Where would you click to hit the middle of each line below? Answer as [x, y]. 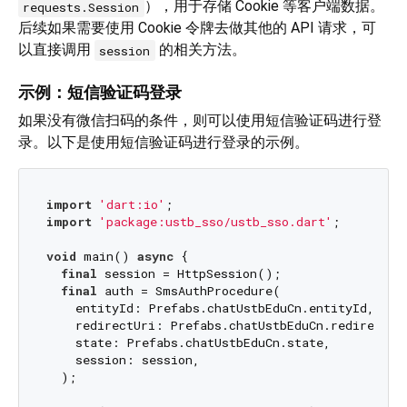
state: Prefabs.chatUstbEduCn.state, [188, 342]
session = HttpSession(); [189, 273]
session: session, [123, 359]
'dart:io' [132, 204]
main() [106, 256]
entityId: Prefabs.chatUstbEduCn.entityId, [210, 308]
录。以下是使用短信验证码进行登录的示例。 [164, 143]
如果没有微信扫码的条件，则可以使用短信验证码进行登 [200, 121]
